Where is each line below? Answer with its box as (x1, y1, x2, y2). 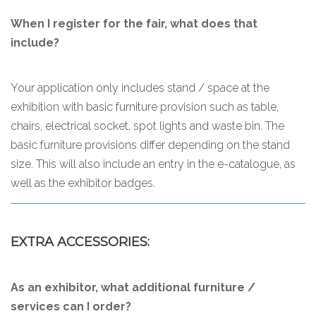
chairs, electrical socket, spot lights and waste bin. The (11, 119, 284, 133)
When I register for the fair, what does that (11, 16, 257, 30)
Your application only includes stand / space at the (11, 80, 269, 95)
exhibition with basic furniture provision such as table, (11, 99, 279, 114)
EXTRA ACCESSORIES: (11, 233, 150, 250)
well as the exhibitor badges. (11, 176, 155, 190)
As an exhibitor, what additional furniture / (11, 280, 255, 294)
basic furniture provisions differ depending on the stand (11, 138, 290, 152)
